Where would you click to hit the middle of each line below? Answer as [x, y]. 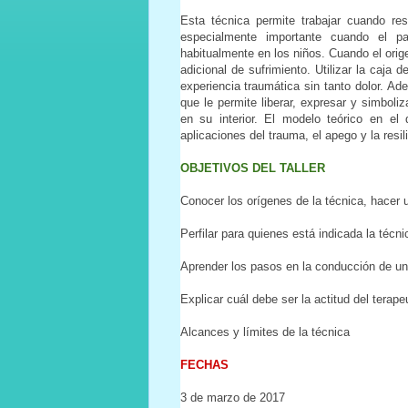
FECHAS [204, 364]
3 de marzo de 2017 [232, 397]
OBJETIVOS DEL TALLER [252, 168]
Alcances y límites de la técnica [265, 331]
